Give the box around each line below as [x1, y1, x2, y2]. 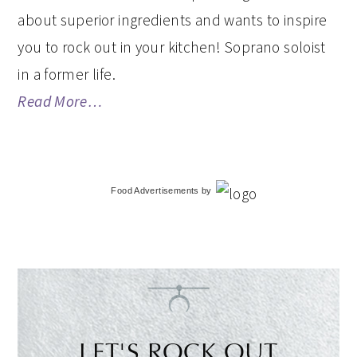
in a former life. [18, 65, 116, 84]
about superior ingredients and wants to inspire [18, 10, 328, 29]
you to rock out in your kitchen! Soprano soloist [18, 37, 326, 57]
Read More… [18, 92, 103, 111]
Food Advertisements [111, 186, 199, 195]
